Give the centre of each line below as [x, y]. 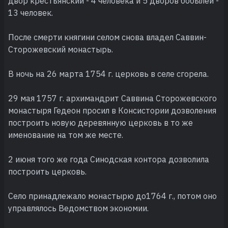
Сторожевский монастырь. [61, 50]
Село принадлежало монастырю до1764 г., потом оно [112, 196]
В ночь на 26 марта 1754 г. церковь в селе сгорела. [108, 74]
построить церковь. [47, 172]
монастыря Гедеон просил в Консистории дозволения [112, 111]
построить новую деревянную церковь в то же [101, 123]
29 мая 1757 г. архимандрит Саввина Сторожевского [112, 98]
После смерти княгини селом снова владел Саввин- [107, 37]
